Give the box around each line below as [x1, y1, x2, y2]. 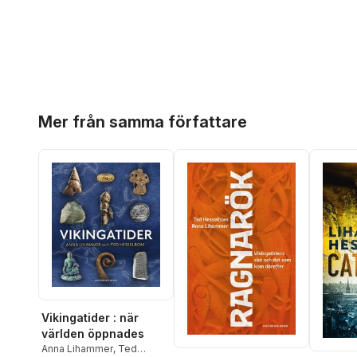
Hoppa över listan [37, 103, 137, 117]
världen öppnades [41, 327, 144, 341]
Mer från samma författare [38, 112, 247, 131]
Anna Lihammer [41, 343, 113, 355]
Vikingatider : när [41, 311, 139, 325]
